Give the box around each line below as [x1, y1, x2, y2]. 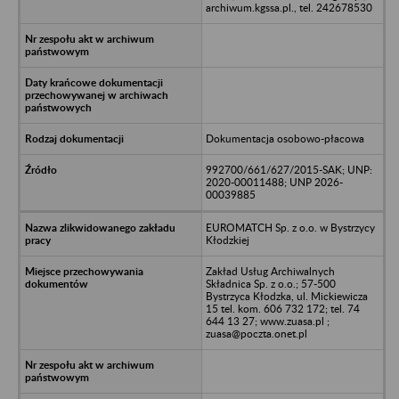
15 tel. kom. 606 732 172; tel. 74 [205, 301, 360, 315]
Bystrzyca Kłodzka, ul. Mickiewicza [205, 289, 368, 303]
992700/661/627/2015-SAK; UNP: [205, 162, 372, 176]
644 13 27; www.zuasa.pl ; [205, 313, 330, 328]
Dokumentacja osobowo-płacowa [205, 131, 364, 145]
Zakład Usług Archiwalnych [205, 264, 335, 278]
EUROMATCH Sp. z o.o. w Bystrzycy [205, 220, 375, 234]
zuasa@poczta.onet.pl [205, 326, 307, 340]
